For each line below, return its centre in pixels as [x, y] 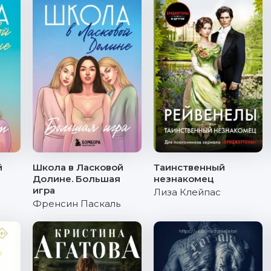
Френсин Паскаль [77, 204]
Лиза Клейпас [187, 192]
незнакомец [184, 179]
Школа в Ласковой [78, 167]
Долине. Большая [77, 179]
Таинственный [189, 167]
